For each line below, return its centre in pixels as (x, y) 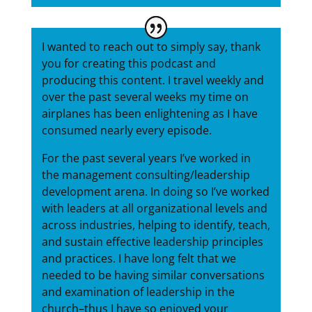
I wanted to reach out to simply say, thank (151, 47)
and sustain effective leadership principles (152, 242)
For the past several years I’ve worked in (146, 158)
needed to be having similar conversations (153, 275)
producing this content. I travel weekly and (153, 80)
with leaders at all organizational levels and (154, 209)
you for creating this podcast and (128, 64)
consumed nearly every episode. (126, 131)
